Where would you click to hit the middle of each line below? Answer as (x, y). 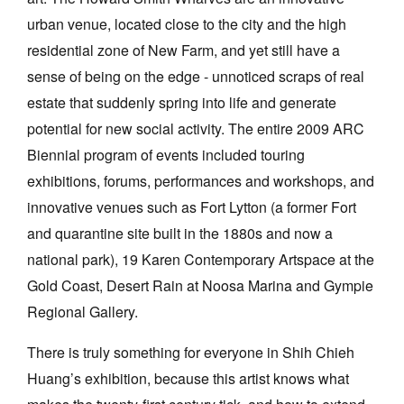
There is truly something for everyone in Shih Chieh (191, 352)
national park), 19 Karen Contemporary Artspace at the (201, 259)
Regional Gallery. (83, 311)
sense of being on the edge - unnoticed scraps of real (196, 76)
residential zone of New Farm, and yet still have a (184, 50)
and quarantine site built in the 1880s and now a (180, 233)
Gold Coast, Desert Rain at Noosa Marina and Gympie (200, 285)
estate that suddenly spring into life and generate (182, 102)
